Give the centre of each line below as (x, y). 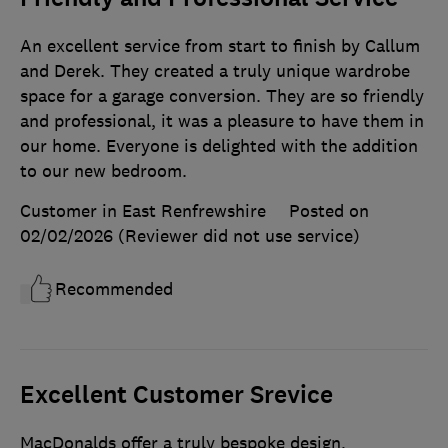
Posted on (329, 210)
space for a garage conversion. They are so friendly (222, 95)
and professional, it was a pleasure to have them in (222, 120)
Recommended (114, 288)
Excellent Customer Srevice (176, 394)
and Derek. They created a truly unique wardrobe (215, 70)
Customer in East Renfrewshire (143, 210)
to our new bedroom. (103, 170)
